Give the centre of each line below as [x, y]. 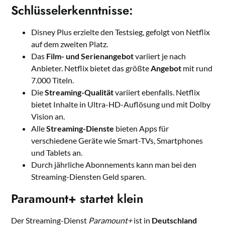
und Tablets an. [57, 153]
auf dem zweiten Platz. [70, 44]
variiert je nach [160, 56]
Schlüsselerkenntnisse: [72, 11]
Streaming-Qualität [79, 92]
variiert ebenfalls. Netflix [157, 92]
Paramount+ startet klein [77, 199]
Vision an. [48, 117]
